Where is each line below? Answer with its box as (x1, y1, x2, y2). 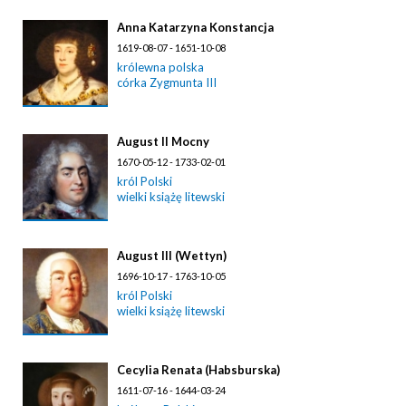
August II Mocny (117, 133, 209, 149)
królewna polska (117, 59, 204, 74)
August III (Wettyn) (117, 247, 227, 263)
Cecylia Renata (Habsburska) (117, 362, 280, 377)
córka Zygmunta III (117, 74, 217, 90)
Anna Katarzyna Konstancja (117, 19, 274, 34)
